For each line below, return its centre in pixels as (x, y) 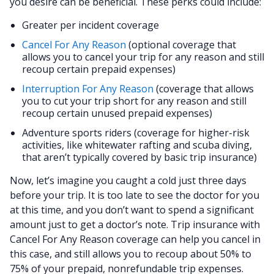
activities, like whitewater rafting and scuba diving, (137, 145)
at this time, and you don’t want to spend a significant (132, 210)
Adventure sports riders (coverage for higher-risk (136, 133)
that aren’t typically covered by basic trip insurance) (141, 157)
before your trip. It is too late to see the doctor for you (135, 195)
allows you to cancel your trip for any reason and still (143, 57)
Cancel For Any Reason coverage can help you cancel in (135, 239)
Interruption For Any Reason (88, 89)
